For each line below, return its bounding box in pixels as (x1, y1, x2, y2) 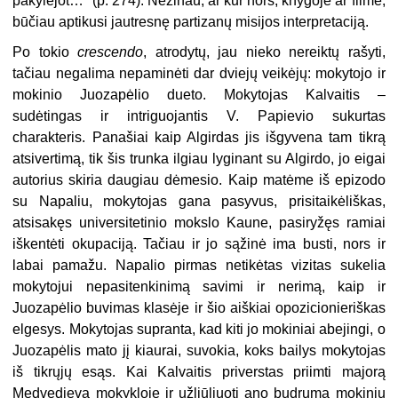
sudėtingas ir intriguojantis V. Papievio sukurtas (12, 107, 386, 123)
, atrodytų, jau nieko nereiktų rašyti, (143, 44, 386, 60)
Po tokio (12, 44, 78, 60)
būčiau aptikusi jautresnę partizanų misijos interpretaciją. (12, 13, 370, 29)
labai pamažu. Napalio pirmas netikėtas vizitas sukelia (12, 257, 386, 273)
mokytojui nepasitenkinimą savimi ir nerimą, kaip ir (12, 278, 386, 294)
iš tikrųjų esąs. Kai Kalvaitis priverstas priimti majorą (12, 363, 386, 379)
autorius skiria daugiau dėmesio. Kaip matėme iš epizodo (12, 171, 386, 187)
